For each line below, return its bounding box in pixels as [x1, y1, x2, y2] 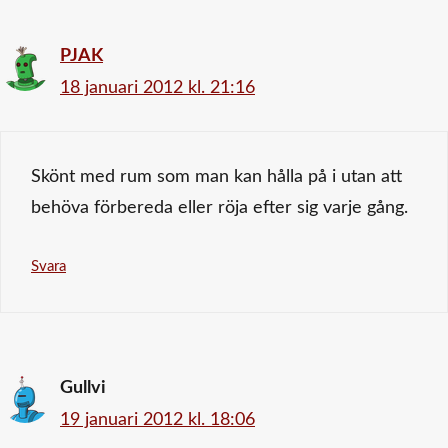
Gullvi [60, 378, 106, 397]
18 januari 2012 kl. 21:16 [60, 78, 255, 97]
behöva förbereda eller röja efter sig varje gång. [31, 198, 408, 217]
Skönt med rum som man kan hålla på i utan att [31, 167, 402, 186]
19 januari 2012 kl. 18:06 [60, 410, 255, 429]
